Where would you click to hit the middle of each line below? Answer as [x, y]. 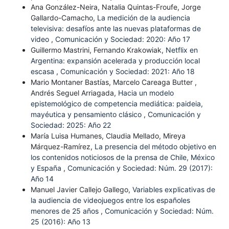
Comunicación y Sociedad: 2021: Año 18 [127, 72]
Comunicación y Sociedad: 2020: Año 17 [122, 39]
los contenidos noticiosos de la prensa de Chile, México [122, 157]
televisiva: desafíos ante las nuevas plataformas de [116, 29]
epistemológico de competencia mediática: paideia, [117, 104]
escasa [43, 72]
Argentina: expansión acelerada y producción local [115, 61]
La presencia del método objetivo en [155, 147]
